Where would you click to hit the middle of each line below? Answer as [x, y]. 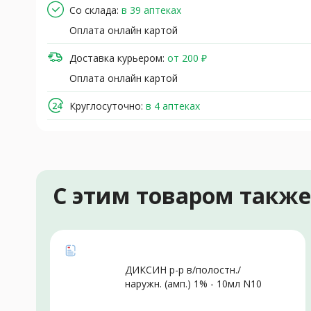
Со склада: [94, 10]
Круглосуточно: [106, 106]
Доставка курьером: [117, 58]
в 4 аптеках [173, 106]
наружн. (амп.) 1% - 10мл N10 [193, 284]
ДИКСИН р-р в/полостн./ [183, 270]
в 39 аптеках [151, 10]
